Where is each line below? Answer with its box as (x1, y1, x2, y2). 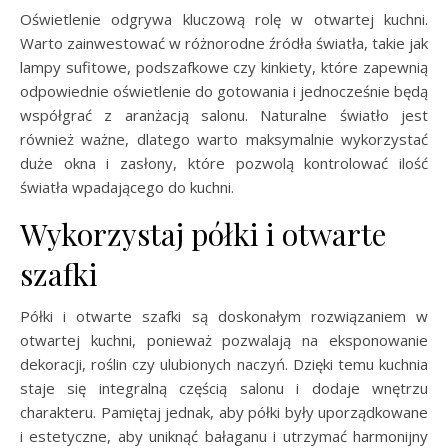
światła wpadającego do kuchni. (20, 176, 234, 197)
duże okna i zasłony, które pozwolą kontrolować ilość (20, 152, 428, 173)
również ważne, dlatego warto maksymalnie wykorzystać (20, 128, 428, 149)
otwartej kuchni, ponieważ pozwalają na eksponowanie (20, 329, 428, 350)
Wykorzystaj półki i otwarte (20, 213, 386, 254)
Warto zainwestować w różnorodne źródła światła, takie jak (20, 32, 428, 53)
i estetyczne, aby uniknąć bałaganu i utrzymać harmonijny (20, 425, 428, 446)
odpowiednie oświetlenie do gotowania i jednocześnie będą (20, 80, 428, 101)
